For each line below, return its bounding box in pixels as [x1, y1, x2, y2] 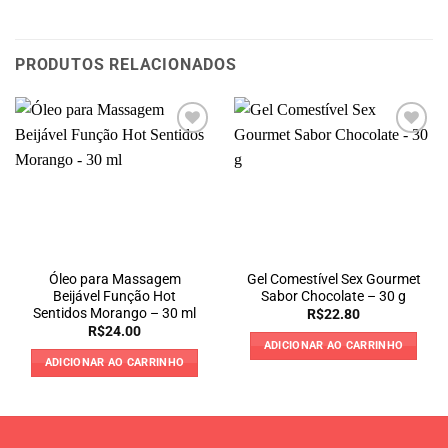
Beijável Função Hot [53, 287, 176, 304]
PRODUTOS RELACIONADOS [15, 55, 237, 75]
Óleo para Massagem [48, 270, 181, 287]
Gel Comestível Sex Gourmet [246, 270, 421, 287]
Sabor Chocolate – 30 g [261, 287, 406, 304]
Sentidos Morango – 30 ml [33, 304, 196, 321]
